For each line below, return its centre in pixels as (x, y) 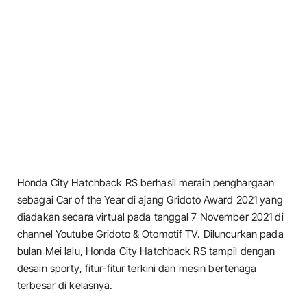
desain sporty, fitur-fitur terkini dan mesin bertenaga (137, 268)
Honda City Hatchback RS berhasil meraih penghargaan (146, 183)
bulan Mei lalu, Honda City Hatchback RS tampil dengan (146, 251)
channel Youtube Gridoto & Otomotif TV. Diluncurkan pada (150, 234)
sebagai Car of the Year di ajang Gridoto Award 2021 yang (150, 200)
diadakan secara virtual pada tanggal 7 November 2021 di (150, 217)
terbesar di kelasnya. (65, 285)
